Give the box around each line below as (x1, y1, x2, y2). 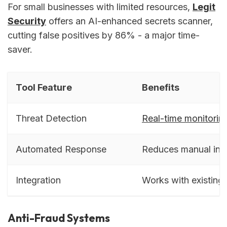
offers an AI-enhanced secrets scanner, (46, 16, 213, 27)
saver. (8, 44, 32, 55)
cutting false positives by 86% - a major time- (8, 30, 200, 41)
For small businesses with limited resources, (8, 2, 193, 13)
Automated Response (16, 143, 106, 155)
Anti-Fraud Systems (8, 210, 110, 225)
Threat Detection (16, 112, 87, 124)
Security (8, 16, 46, 27)
